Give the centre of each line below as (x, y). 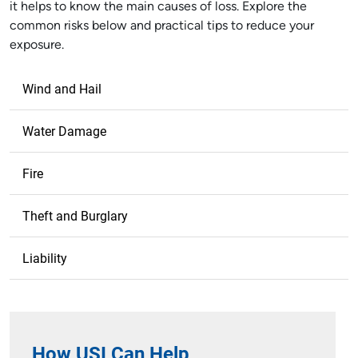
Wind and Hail (62, 88)
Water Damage (64, 131)
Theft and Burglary (75, 215)
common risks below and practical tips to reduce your (162, 26)
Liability (45, 258)
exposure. (37, 46)
